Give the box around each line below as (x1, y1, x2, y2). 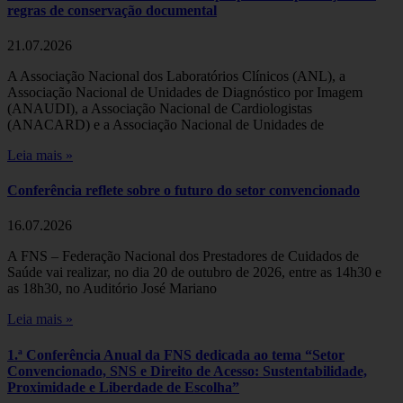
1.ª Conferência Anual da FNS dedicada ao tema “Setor (7, 346, 345, 363)
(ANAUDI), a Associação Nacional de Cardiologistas (7, 100, 312, 116)
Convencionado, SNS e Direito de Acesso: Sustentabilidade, (7, 363, 367, 379)
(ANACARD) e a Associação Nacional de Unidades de (7, 116, 324, 132)
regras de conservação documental (7, 2, 217, 18)
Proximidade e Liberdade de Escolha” (7, 379, 239, 395)
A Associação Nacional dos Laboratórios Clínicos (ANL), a (7, 67, 345, 84)
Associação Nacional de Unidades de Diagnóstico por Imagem (7, 84, 363, 100)
